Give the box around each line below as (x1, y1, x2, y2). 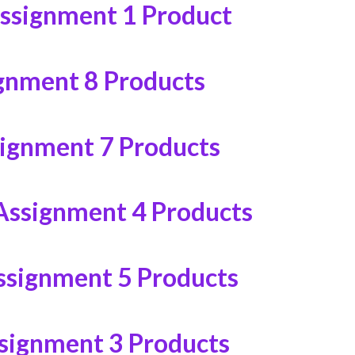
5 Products (116, 261, 239, 293)
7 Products (98, 130, 220, 162)
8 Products (83, 64, 205, 96)
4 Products (131, 196, 253, 227)
